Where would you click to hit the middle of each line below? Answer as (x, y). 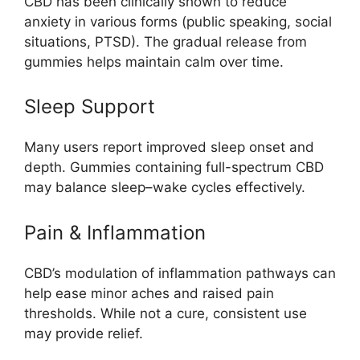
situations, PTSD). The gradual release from (166, 41)
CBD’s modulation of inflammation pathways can (180, 273)
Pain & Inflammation (115, 232)
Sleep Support (90, 107)
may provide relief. (84, 333)
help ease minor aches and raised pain (149, 293)
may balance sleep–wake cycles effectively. (165, 188)
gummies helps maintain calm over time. (154, 61)
